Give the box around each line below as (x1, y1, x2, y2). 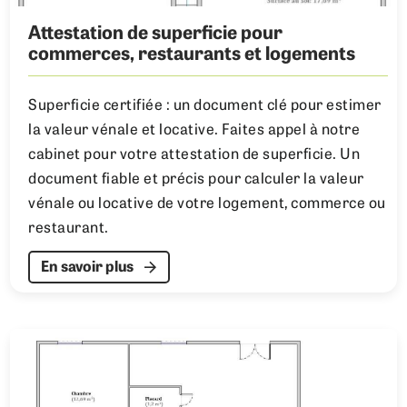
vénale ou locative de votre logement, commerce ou (28, 197, 386, 213)
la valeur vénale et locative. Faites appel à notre (28, 124, 361, 139)
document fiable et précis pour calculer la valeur (28, 173, 364, 188)
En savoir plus (41, 261, 134, 276)
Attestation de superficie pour (28, 25, 283, 45)
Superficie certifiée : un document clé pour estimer (28, 99, 382, 114)
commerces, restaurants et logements (28, 46, 356, 65)
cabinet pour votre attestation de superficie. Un (28, 148, 361, 164)
